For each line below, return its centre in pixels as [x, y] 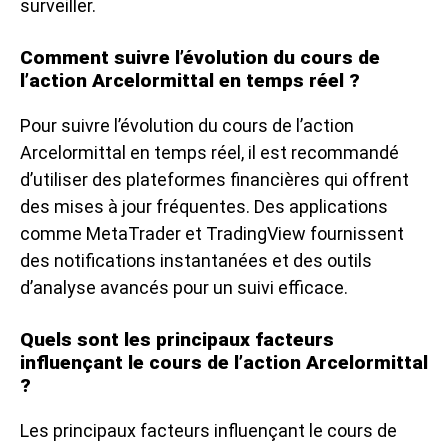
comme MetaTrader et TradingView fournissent [212, 233]
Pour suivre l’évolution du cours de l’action [187, 125]
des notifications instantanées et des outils [196, 260]
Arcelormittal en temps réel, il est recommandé [209, 152]
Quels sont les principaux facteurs [177, 339]
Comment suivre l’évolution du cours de [200, 57]
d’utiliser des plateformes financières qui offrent [214, 179]
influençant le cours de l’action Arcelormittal [224, 362]
